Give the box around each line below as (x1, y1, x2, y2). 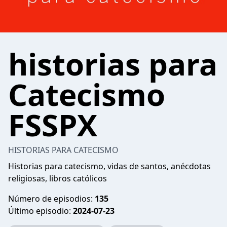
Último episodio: (8, 205, 73, 216)
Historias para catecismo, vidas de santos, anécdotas (8, 161, 211, 172)
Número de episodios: (8, 193, 95, 204)
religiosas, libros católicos (8, 173, 107, 184)
